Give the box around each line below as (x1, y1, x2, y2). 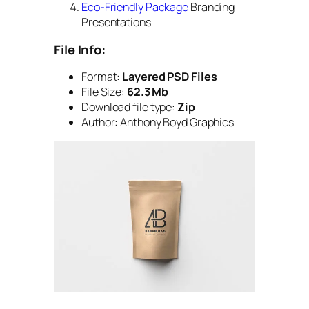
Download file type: (81, 99, 176, 115)
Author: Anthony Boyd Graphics (81, 114, 235, 130)
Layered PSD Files (120, 69, 217, 85)
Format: (81, 69, 121, 85)
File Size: (81, 84, 127, 100)
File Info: (54, 40, 106, 59)
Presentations (81, 14, 151, 30)
